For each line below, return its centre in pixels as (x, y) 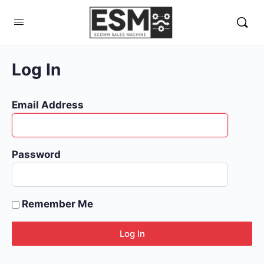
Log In (36, 70)
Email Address (48, 105)
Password (36, 154)
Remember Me (56, 204)
